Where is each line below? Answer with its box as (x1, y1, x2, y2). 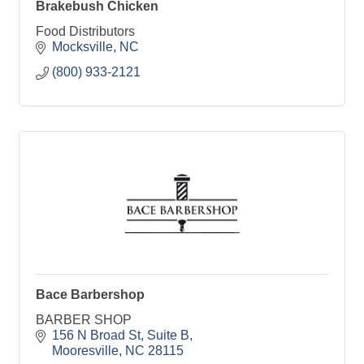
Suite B (147, 328, 189, 342)
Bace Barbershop (36, 288, 145, 301)
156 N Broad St (52, 328, 141, 342)
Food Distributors (36, 24, 135, 38)
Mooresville (52, 344, 119, 357)
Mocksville (52, 40, 113, 54)
